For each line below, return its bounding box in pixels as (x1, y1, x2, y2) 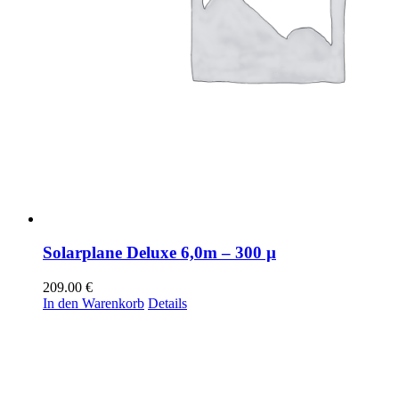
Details (148, 296, 187, 311)
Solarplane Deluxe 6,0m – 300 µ (43, 243, 276, 263)
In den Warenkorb (43, 296, 144, 311)
